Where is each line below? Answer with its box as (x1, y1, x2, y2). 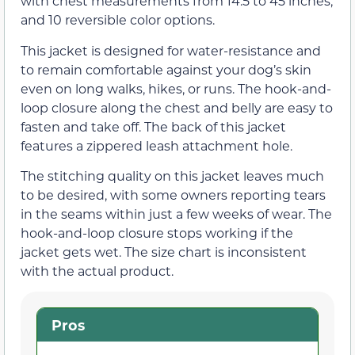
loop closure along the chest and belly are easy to (21, 98, 333, 116)
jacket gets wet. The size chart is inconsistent (21, 242, 307, 260)
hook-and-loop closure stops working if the (21, 223, 293, 241)
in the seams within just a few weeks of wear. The (21, 204, 332, 222)
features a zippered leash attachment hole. (21, 136, 292, 154)
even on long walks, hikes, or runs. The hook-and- (21, 79, 331, 97)
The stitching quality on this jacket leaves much (21, 166, 324, 184)
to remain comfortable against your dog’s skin (21, 60, 311, 78)
